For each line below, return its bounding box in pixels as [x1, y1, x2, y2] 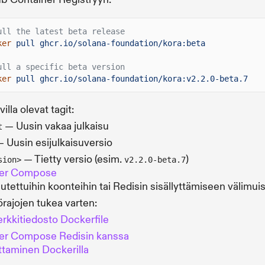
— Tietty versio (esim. [21, 153, 124, 167]
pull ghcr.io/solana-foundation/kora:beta [16, 38, 205, 49]
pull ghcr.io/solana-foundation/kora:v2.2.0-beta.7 [16, 74, 248, 84]
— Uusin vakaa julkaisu [2, 119, 109, 134]
